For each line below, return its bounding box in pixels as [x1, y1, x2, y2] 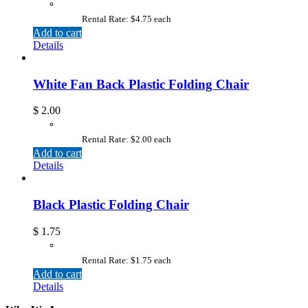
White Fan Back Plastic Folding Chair [33, 76, 249, 91]
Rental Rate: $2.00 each [82, 134, 172, 145]
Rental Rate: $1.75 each [82, 254, 172, 265]
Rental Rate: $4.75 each [82, 13, 172, 24]
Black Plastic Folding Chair [33, 197, 189, 212]
